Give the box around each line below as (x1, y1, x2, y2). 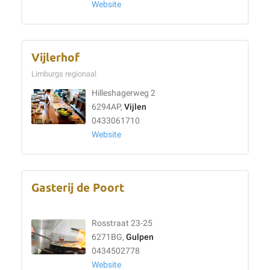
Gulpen (126, 232, 154, 242)
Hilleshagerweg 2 (92, 88, 155, 98)
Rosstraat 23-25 (92, 218, 152, 228)
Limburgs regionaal (31, 69, 100, 78)
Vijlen (124, 102, 146, 112)
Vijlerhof (31, 51, 80, 64)
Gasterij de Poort (31, 181, 124, 194)
